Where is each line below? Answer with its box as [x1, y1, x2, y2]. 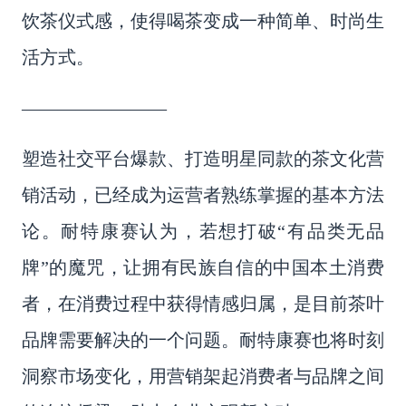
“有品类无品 [277, 220, 385, 241]
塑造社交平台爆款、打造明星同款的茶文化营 [22, 148, 384, 169]
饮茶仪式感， [22, 10, 130, 31]
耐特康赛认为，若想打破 [61, 220, 278, 241]
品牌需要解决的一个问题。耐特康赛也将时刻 [22, 329, 384, 350]
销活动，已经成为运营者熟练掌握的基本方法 [22, 184, 384, 205]
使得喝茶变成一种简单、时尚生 [130, 10, 384, 31]
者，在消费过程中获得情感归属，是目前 [22, 293, 348, 314]
